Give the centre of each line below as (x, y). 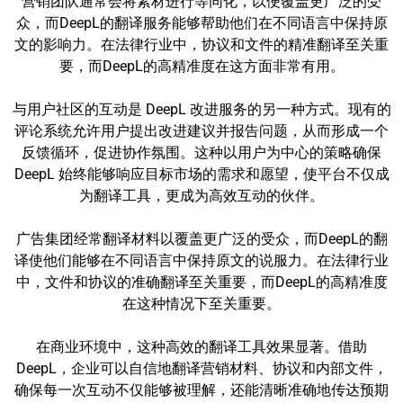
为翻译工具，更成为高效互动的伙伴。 (201, 196)
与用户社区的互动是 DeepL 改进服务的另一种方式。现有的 (201, 109)
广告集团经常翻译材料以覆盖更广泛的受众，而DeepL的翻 (201, 239)
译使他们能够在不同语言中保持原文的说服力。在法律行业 (201, 260)
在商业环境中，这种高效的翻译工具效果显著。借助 (201, 347)
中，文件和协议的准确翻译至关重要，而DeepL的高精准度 (201, 282)
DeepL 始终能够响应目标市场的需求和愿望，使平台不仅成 (201, 174)
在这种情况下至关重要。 (201, 304)
